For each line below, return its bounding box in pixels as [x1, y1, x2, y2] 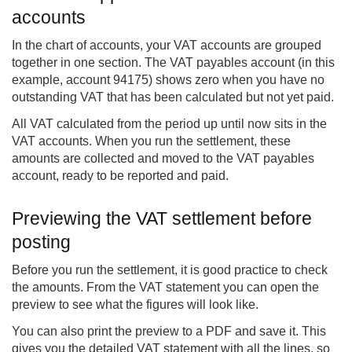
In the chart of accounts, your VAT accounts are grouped [12, 38, 321, 53]
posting [12, 232, 71, 253]
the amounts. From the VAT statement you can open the [12, 280, 319, 295]
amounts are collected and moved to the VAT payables [12, 152, 314, 166]
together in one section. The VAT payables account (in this [12, 56, 335, 70]
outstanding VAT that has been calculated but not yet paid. [12, 90, 334, 104]
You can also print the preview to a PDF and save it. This [12, 324, 326, 339]
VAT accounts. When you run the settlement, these [12, 134, 291, 148]
